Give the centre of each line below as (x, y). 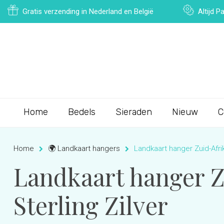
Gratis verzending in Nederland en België (88, 11)
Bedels (82, 112)
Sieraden (134, 112)
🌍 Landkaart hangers (84, 148)
